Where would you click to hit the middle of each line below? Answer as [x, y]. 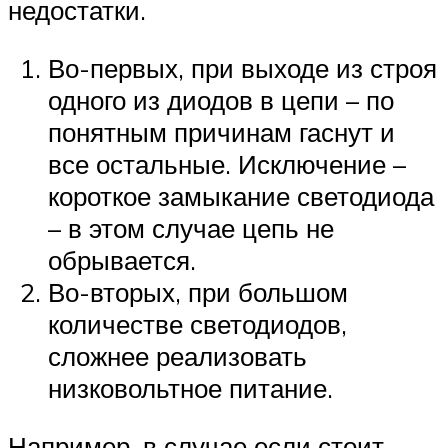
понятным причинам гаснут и [221, 132]
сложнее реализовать [177, 356]
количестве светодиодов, [197, 324]
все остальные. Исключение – [227, 164]
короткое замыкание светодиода [241, 196]
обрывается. [122, 260]
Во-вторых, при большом [198, 292]
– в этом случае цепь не [191, 228]
